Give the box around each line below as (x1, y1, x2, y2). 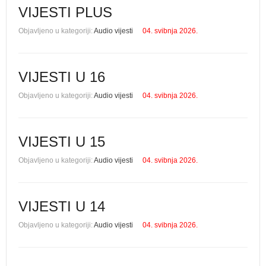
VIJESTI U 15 (18, 134, 105, 150)
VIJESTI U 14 (18, 198, 105, 214)
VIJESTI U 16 (18, 69, 105, 85)
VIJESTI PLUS (18, 4, 112, 20)
